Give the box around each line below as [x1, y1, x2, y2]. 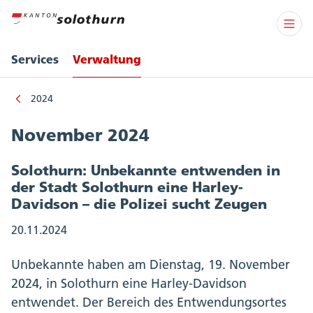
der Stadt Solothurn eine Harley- [11, 178, 243, 196]
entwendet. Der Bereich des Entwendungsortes [11, 294, 286, 311]
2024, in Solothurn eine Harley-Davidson [11, 275, 247, 292]
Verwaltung [73, 52, 141, 66]
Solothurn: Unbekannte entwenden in [11, 161, 280, 179]
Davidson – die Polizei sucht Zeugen [11, 195, 267, 212]
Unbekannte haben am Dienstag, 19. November [11, 256, 290, 273]
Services [11, 52, 59, 66]
